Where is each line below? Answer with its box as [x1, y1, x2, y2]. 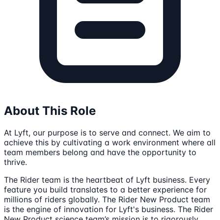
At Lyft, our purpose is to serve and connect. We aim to [4, 128, 211, 138]
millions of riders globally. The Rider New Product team [4, 194, 210, 205]
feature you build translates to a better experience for [4, 185, 207, 195]
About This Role [4, 104, 96, 118]
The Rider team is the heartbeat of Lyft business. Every [4, 175, 210, 185]
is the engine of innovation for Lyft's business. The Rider [4, 204, 213, 215]
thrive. [4, 157, 27, 167]
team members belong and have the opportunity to [4, 147, 196, 158]
